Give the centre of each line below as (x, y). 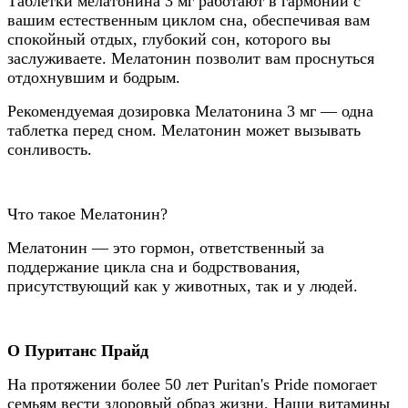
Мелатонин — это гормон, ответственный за (166, 247)
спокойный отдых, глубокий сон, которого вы (169, 39)
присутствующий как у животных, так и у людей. (185, 286)
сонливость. (50, 149)
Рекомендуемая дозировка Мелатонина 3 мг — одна (190, 111)
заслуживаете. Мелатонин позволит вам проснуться (191, 58)
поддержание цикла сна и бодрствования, (154, 266)
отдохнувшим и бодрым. (94, 77)
